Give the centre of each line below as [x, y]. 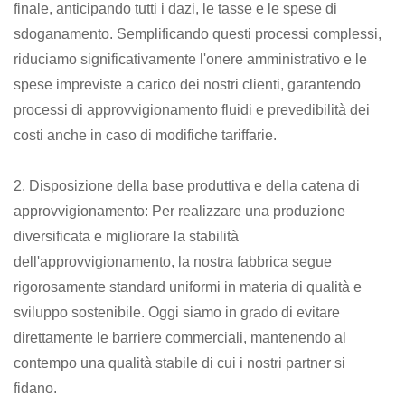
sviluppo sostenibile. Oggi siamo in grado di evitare [177, 312]
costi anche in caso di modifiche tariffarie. [145, 135]
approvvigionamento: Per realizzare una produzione [179, 211]
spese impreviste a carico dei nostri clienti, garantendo [187, 84]
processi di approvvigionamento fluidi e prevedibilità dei [192, 109]
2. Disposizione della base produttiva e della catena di [187, 185]
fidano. [35, 388]
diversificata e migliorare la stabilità [126, 236]
